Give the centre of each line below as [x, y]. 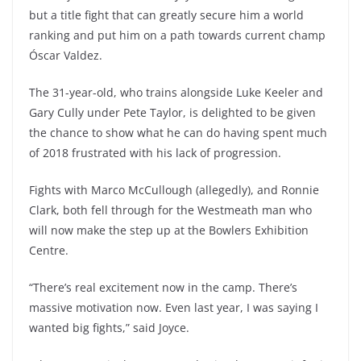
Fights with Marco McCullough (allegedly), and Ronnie [174, 190]
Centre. [49, 250]
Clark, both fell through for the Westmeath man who [170, 210]
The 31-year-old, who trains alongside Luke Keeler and [176, 92]
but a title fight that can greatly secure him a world [166, 15]
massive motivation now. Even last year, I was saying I [174, 307]
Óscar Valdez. [66, 55]
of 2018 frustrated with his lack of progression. [155, 153]
